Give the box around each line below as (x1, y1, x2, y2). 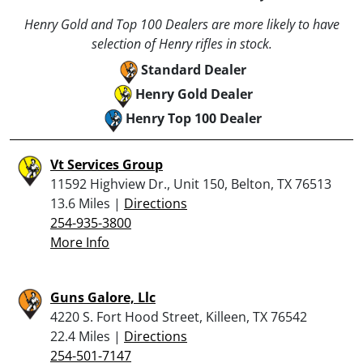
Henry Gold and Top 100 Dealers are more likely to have (23, 15, 340, 33)
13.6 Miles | (50, 194, 124, 212)
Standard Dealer (141, 60, 246, 79)
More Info (50, 233, 109, 251)
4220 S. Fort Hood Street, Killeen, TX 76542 (50, 307, 307, 326)
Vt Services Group (50, 155, 163, 173)
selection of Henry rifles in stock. (91, 34, 272, 53)
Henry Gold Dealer (135, 84, 253, 103)
